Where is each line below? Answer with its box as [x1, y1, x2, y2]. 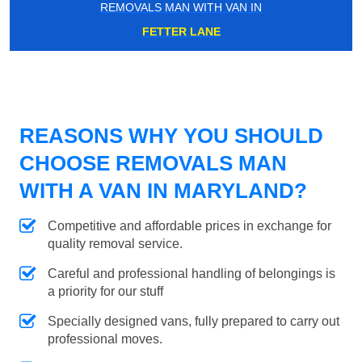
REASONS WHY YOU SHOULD [19, 124, 323, 149]
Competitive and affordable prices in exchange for [48, 219, 331, 234]
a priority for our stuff [48, 284, 163, 299]
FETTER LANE [141, 25, 221, 39]
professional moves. [48, 332, 162, 347]
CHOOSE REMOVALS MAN [19, 151, 287, 176]
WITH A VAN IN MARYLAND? [19, 179, 307, 204]
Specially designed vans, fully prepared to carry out [48, 314, 339, 329]
